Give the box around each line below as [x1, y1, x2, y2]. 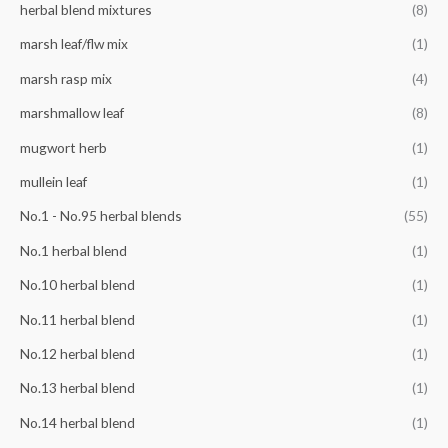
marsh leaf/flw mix [20, 35, 128, 53]
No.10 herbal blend [20, 276, 135, 294]
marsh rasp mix [20, 69, 112, 87]
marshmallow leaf [20, 104, 124, 122]
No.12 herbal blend [20, 345, 135, 363]
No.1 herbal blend [20, 241, 127, 259]
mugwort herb [20, 138, 107, 156]
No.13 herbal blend [20, 379, 135, 397]
